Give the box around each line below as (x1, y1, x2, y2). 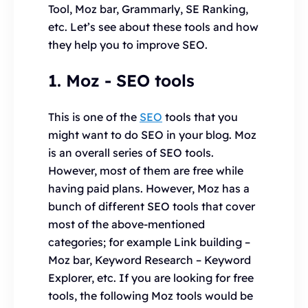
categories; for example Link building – (48, 235, 250, 249)
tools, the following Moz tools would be (48, 289, 253, 302)
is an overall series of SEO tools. (48, 146, 214, 159)
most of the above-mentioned (48, 217, 205, 231)
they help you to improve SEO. (48, 38, 208, 52)
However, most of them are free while (48, 164, 243, 177)
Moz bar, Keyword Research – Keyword (48, 253, 251, 267)
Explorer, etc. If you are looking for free (48, 271, 254, 285)
